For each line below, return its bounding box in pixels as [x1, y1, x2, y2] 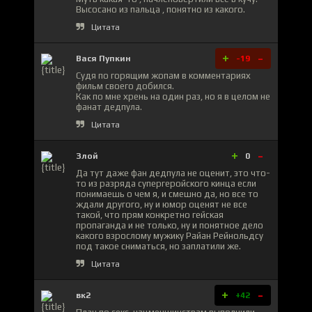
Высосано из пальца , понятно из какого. [76, 3, 245, 15]
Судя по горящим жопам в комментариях [76, 70, 251, 81]
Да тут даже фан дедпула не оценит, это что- [76, 167, 270, 178]
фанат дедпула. [76, 101, 142, 112]
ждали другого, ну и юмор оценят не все [76, 198, 247, 210]
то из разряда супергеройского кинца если [76, 178, 256, 189]
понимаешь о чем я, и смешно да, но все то [76, 188, 258, 199]
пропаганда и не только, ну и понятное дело [76, 219, 263, 231]
